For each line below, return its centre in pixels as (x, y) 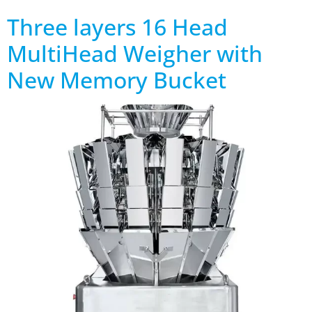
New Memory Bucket (117, 80)
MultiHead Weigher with (135, 53)
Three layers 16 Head (117, 27)
